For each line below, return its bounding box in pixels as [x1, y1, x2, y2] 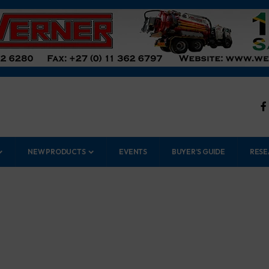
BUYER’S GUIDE [171, 147, 225, 156]
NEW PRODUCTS [28, 147, 86, 156]
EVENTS [119, 147, 147, 156]
